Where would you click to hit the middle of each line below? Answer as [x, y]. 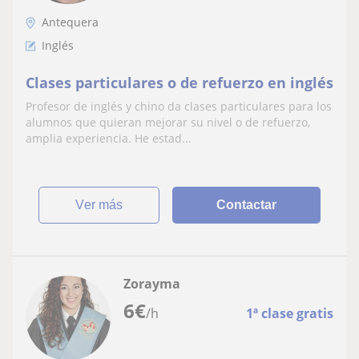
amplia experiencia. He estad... [109, 138]
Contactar [247, 204]
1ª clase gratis [290, 313]
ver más [104, 204]
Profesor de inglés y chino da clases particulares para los [179, 106]
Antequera [70, 22]
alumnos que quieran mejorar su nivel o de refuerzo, [168, 122]
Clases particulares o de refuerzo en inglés [179, 82]
